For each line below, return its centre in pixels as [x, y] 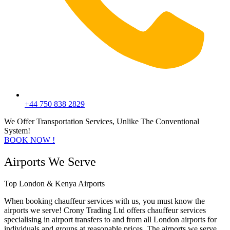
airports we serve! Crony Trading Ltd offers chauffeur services [105, 210]
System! [17, 130]
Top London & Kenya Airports [54, 183]
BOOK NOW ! [30, 140]
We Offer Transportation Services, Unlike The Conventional [102, 121]
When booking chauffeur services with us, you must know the [104, 201]
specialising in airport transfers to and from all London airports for [110, 219]
